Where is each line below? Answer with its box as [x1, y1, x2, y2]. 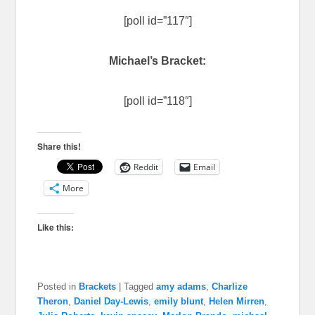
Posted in [37, 281, 77, 292]
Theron [37, 295, 69, 307]
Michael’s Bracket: [109, 54, 206, 67]
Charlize [212, 281, 248, 292]
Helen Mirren [209, 295, 265, 307]
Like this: [37, 220, 75, 233]
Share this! [37, 139, 82, 153]
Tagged [124, 281, 154, 292]
